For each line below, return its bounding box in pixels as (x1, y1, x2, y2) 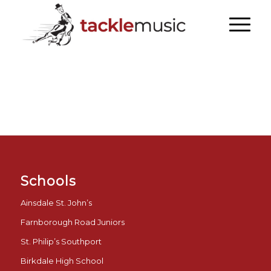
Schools (20, 172, 76, 189)
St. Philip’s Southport (20, 236, 102, 246)
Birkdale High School (20, 255, 103, 266)
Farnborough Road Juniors (20, 217, 125, 227)
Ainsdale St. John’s (20, 197, 92, 207)
